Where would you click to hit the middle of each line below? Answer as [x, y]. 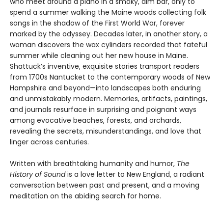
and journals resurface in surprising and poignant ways [103, 110]
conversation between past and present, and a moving [105, 185]
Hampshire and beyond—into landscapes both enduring [105, 88]
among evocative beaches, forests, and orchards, [96, 121]
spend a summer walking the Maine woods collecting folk [108, 13]
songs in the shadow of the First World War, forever [97, 23]
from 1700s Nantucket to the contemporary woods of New [110, 77]
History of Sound [39, 175]
